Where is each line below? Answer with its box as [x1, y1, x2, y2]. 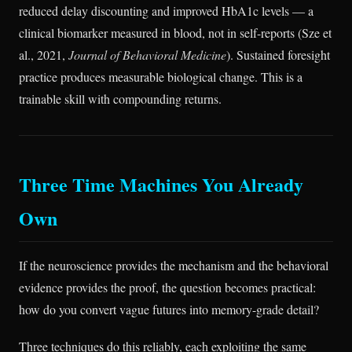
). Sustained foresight [226, 46, 330, 63]
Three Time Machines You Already [19, 170, 303, 198]
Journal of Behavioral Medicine [68, 46, 226, 63]
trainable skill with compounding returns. [19, 90, 222, 107]
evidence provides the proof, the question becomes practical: [19, 278, 316, 295]
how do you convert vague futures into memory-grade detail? [19, 300, 319, 317]
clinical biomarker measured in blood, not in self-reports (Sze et [19, 24, 332, 41]
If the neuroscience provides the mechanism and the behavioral [19, 256, 328, 273]
